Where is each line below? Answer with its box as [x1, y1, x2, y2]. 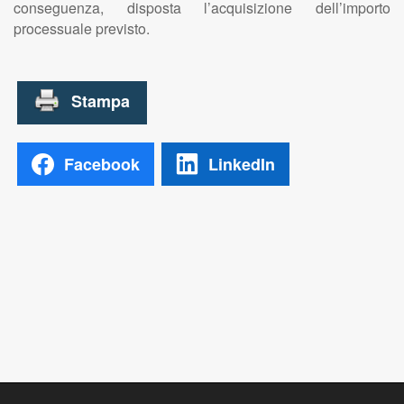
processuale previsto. [14, 18, 150, 39]
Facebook [64, 151, 140, 176]
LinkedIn [208, 151, 275, 176]
